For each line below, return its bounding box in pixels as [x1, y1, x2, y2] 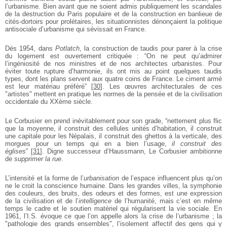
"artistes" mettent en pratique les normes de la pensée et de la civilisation [5, 90, 222, 98]
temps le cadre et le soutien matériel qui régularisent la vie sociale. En [5, 204, 222, 212]
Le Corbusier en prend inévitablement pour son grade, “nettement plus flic [5, 117, 222, 125]
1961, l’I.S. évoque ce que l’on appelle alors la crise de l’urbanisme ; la [5, 212, 222, 220]
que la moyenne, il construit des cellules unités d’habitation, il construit [5, 124, 222, 132]
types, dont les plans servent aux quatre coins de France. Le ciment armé [5, 74, 222, 83]
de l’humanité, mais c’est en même [111, 197, 222, 205]
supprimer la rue [14, 155, 61, 163]
